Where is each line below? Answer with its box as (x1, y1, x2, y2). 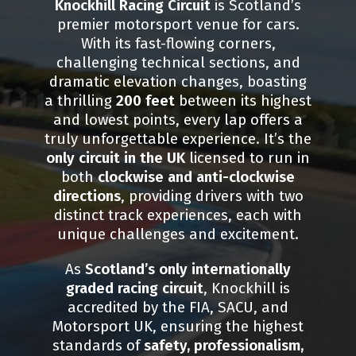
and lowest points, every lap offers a (53, 111, 303, 130)
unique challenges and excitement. (57, 226, 299, 244)
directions (52, 188, 121, 206)
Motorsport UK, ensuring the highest (52, 318, 304, 336)
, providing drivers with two (120, 188, 304, 206)
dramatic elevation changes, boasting (49, 73, 307, 91)
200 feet (116, 92, 175, 110)
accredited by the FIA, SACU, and (68, 299, 288, 317)
